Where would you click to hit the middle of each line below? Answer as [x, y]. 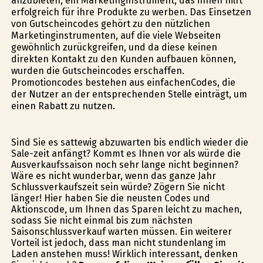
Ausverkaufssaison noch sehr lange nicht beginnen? [124, 165]
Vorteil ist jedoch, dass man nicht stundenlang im [118, 243]
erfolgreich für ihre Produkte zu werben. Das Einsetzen [131, 12]
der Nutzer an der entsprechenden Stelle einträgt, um [129, 94]
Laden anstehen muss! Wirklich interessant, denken [124, 254]
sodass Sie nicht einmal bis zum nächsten [102, 221]
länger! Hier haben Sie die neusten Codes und [110, 198]
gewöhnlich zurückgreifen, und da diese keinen [114, 47]
